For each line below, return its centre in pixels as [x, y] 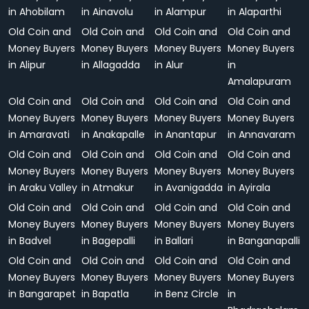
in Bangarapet [42, 294]
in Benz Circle [187, 294]
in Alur [169, 65]
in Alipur [27, 65]
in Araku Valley [43, 188]
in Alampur [180, 12]
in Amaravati [39, 134]
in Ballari [174, 241]
